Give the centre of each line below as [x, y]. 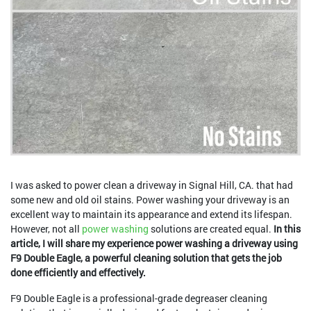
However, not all [46, 229]
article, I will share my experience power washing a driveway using [154, 243]
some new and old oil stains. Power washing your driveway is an [150, 200]
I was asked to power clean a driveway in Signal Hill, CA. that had [152, 185]
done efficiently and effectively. [78, 272]
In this [287, 229]
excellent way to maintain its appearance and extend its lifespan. [151, 214]
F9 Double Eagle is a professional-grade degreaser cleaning [139, 298]
